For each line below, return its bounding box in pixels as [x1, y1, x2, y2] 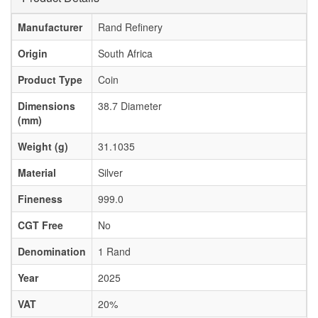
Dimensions [18, 99, 75, 114]
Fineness [18, 192, 62, 207]
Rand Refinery [98, 20, 163, 35]
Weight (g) [18, 139, 68, 154]
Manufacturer [18, 20, 82, 35]
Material [18, 165, 56, 180]
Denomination [18, 244, 86, 259]
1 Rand [98, 244, 131, 259]
